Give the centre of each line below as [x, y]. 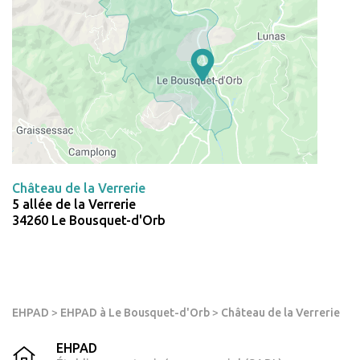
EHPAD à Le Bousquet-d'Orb [135, 313]
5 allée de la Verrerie [74, 205]
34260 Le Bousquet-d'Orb [89, 221]
